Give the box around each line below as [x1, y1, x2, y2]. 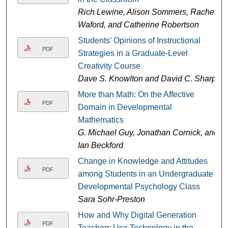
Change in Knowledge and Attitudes [77, 157, 208, 166]
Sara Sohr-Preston [77, 195, 145, 204]
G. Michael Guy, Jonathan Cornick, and [77, 128, 218, 137]
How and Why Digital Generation [77, 211, 196, 220]
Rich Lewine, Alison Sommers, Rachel [77, 8, 216, 17]
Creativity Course [77, 62, 140, 71]
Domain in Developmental [77, 103, 172, 112]
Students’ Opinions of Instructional [77, 36, 201, 45]
